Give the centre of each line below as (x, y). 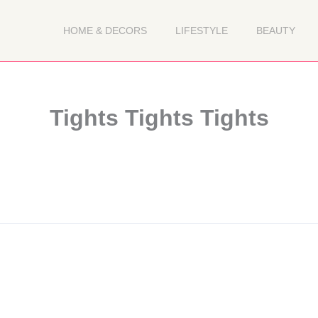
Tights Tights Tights (159, 118)
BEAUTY (275, 31)
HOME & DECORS (105, 31)
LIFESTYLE (201, 31)
